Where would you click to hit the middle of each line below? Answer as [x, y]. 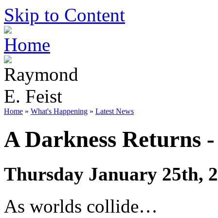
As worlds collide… [81, 206]
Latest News [115, 111]
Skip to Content [64, 15]
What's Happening [59, 111]
